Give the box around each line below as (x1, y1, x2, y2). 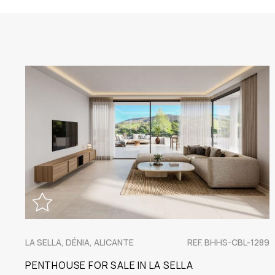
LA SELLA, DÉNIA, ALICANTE (25, 236, 134, 249)
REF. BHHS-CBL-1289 (187, 236, 269, 249)
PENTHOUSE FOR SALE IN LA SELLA (25, 258, 193, 273)
